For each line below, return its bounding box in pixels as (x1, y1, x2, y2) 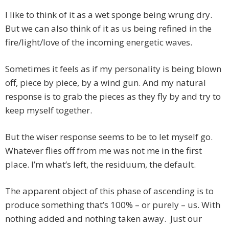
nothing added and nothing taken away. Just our (5, 213, 202, 225)
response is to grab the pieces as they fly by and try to (5, 90, 221, 103)
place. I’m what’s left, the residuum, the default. (5, 158, 196, 171)
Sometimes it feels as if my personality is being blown (5, 63, 221, 75)
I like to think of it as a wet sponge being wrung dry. (5, 9, 214, 21)
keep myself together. (5, 104, 92, 117)
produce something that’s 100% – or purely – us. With (5, 199, 220, 211)
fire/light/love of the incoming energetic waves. (5, 36, 192, 49)
